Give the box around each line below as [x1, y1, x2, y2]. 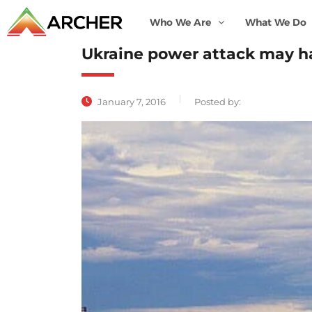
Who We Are [149, 16, 211, 29]
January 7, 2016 [95, 96, 166, 107]
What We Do [244, 16, 306, 29]
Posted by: [194, 96, 241, 107]
